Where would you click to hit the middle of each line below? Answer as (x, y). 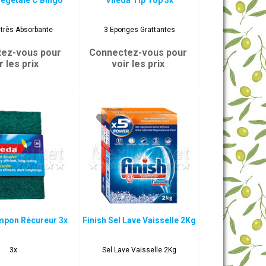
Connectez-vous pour (138, 53)
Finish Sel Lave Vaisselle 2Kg (140, 220)
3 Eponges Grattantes (139, 30)
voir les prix (138, 64)
